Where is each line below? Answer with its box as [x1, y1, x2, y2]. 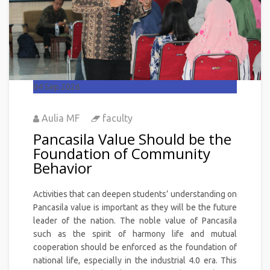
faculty [102, 112, 133, 124]
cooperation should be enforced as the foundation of [33, 242, 237, 252]
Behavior [33, 157, 92, 178]
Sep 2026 [45, 81, 80, 92]
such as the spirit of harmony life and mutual [33, 228, 237, 239]
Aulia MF [42, 112, 80, 124]
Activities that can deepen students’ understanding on [33, 189, 237, 199]
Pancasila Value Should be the [33, 128, 231, 149]
